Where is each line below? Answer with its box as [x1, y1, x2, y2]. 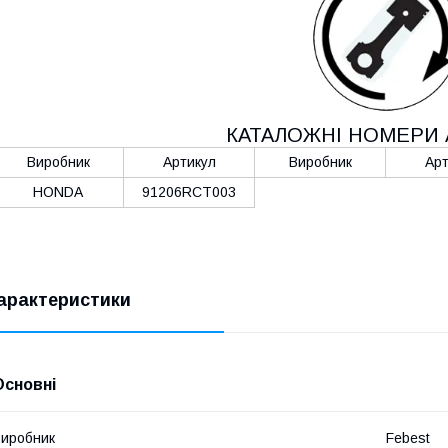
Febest [386, 430, 430, 446]
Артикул [162, 154, 216, 170]
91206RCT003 [142, 184, 236, 200]
